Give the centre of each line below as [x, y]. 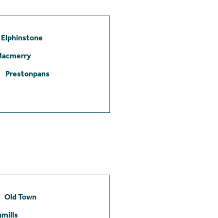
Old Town [20, 197]
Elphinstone [22, 37]
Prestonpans [27, 73]
